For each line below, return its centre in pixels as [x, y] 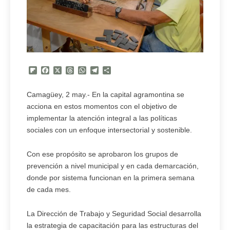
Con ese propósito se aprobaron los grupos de [102, 154]
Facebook [69, 71]
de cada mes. [49, 189]
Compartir [130, 71]
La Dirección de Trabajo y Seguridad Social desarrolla [114, 213]
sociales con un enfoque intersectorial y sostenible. [109, 130]
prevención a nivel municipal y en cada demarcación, [113, 166]
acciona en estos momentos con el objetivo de [102, 106]
